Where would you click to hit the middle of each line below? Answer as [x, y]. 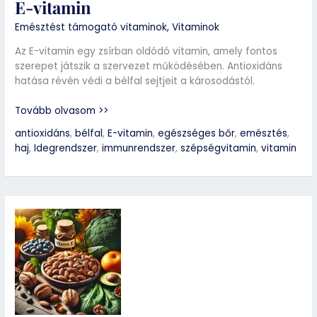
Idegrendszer [66, 148]
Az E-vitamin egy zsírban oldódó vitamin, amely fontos [146, 52]
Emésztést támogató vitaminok [91, 28]
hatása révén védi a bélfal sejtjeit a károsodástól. [135, 81]
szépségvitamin [219, 148]
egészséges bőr [197, 133]
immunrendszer [139, 148]
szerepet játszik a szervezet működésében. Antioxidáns [149, 67]
